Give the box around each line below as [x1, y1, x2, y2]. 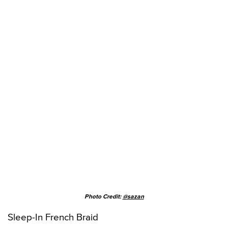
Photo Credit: [84, 194, 123, 201]
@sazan [122, 194, 144, 201]
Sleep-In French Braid [8, 210, 98, 224]
